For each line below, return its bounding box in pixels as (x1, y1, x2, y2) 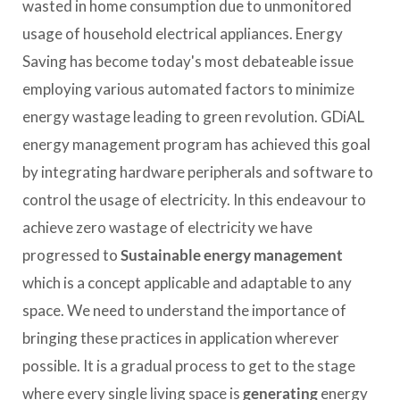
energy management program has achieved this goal (22, 134, 371, 154)
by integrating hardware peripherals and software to (22, 162, 373, 181)
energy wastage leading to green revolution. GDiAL (22, 106, 364, 126)
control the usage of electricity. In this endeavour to (22, 189, 366, 209)
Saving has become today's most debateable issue (22, 51, 354, 71)
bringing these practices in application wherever (22, 328, 339, 347)
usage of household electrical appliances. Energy (22, 23, 343, 43)
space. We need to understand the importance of (22, 300, 346, 320)
